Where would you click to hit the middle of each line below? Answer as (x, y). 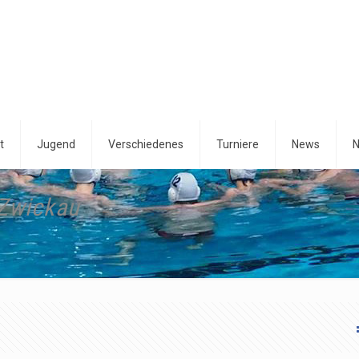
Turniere (238, 144)
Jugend (56, 144)
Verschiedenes (146, 144)
